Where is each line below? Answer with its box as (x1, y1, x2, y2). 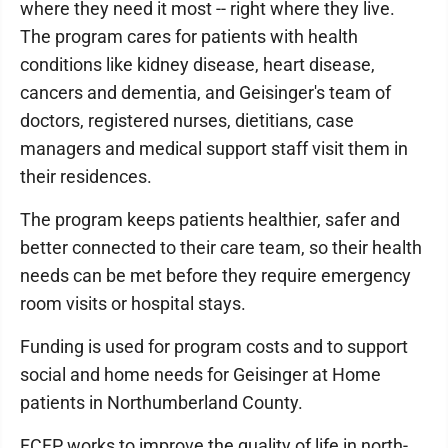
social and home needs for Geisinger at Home (20, 364, 381, 385)
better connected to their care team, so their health (20, 237, 422, 258)
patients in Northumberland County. (20, 392, 303, 413)
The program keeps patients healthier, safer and (20, 209, 400, 230)
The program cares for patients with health (20, 26, 358, 47)
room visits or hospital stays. (20, 293, 246, 314)
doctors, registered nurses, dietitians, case (20, 110, 354, 131)
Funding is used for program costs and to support (20, 336, 408, 357)
